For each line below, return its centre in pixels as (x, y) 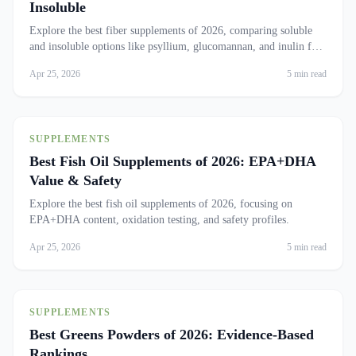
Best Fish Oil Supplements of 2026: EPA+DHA (172, 161)
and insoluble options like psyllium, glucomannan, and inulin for (175, 46)
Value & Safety (75, 180)
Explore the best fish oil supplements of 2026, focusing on (161, 204)
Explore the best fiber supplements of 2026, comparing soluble (171, 31)
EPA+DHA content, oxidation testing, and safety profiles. (159, 220)
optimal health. (63, 62)
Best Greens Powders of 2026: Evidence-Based (172, 335)
